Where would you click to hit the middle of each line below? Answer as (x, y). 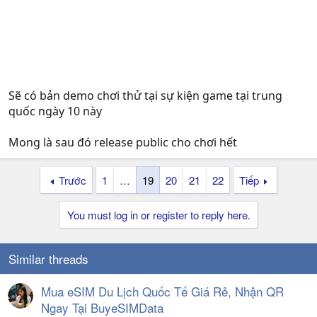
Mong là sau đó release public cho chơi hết (123, 142)
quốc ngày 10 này (55, 111)
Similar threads (48, 259)
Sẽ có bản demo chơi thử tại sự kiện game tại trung (145, 96)
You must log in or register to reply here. (158, 215)
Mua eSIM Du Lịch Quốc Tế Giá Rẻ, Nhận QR (162, 291)
